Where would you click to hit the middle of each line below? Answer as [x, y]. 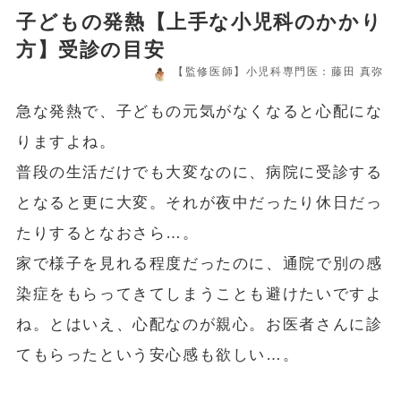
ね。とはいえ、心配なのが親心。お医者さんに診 [199, 324]
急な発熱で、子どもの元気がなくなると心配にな [199, 111]
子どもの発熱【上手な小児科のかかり [199, 21]
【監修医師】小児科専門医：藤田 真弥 [279, 72]
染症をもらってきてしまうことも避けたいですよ [199, 294]
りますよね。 [66, 141]
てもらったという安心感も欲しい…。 [158, 354]
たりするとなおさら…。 [107, 233]
